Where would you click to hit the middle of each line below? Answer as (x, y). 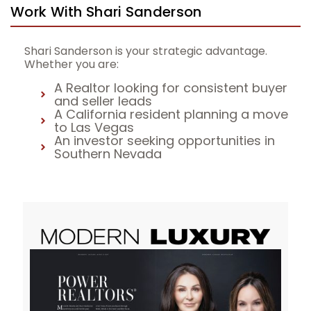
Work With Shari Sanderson (106, 12)
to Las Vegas (94, 128)
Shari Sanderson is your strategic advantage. (146, 51)
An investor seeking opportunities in (164, 141)
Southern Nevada (108, 154)
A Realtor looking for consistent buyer (170, 88)
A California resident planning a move (171, 115)
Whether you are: (72, 65)
